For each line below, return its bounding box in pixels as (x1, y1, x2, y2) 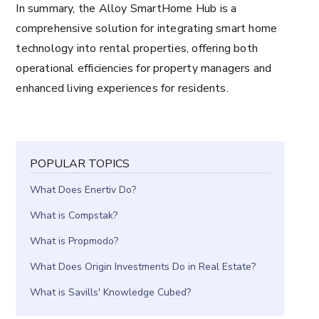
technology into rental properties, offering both (16, 41, 258, 56)
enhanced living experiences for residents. (16, 80, 229, 96)
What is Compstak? (30, 208, 118, 222)
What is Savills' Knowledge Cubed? (30, 285, 192, 299)
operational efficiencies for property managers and (16, 61, 272, 76)
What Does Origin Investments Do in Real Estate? (30, 259, 256, 273)
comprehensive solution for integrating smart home (16, 21, 278, 36)
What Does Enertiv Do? (30, 182, 137, 197)
